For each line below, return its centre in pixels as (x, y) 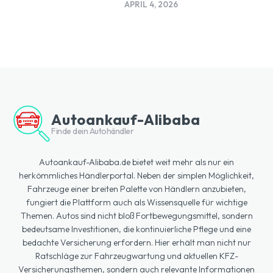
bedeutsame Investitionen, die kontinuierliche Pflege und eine (136, 229)
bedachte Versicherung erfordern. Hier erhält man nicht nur (136, 243)
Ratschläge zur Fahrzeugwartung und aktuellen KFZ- (136, 256)
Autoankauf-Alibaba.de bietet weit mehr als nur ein (136, 162)
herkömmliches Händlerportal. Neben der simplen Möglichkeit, (136, 176)
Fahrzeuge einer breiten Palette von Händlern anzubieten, (136, 189)
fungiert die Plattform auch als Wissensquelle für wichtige (136, 203)
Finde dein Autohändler (92, 131)
